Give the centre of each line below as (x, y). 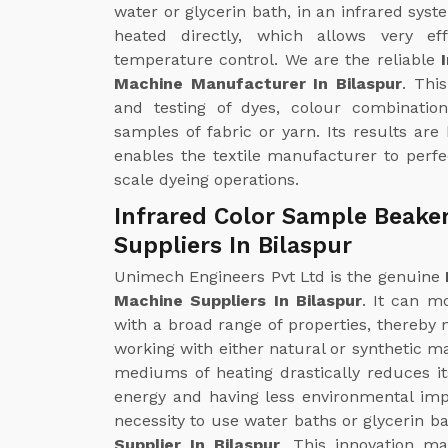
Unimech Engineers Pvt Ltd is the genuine (279, 276)
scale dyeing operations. (206, 179)
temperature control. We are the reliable (277, 59)
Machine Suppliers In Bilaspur (238, 300)
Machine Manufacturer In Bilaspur (258, 83)
